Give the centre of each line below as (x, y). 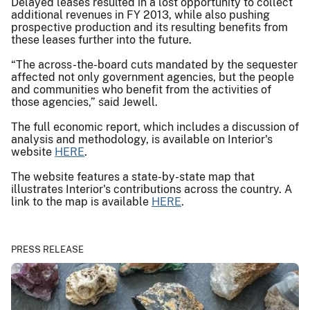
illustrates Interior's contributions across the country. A (152, 189)
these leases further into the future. (101, 39)
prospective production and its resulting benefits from (149, 27)
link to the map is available (81, 201)
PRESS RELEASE (47, 249)
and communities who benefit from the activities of (141, 89)
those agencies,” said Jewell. (84, 102)
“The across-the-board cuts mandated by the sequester (154, 64)
